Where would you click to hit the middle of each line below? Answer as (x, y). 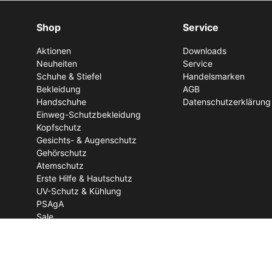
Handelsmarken (213, 76)
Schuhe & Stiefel (69, 76)
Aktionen (54, 51)
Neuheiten (57, 64)
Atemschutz (60, 166)
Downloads (204, 51)
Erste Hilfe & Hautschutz (84, 178)
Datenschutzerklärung (226, 102)
